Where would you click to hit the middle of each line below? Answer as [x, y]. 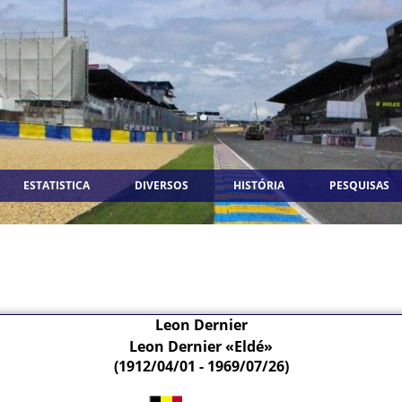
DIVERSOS [162, 185]
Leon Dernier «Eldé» [201, 346]
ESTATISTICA [57, 185]
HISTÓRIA [259, 185]
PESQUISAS [359, 185]
